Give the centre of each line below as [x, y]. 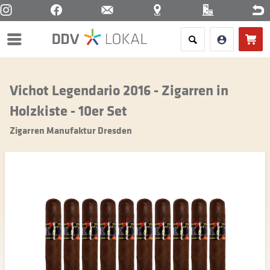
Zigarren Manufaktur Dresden [71, 130]
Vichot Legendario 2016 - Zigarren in [119, 89]
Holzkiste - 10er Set [68, 110]
